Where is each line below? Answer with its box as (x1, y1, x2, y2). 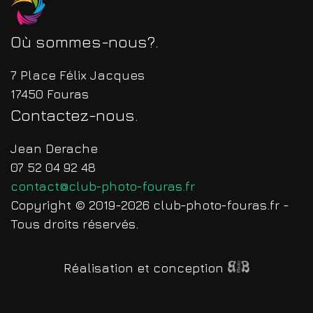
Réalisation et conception (63, 260, 227, 275)
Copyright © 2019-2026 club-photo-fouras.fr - (10, 197, 289, 212)
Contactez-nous (10, 104, 135, 124)
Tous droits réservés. (10, 216, 138, 231)
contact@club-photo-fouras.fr (10, 178, 195, 194)
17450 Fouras (10, 86, 89, 101)
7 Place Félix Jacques (10, 67, 145, 82)
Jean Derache (10, 140, 98, 156)
